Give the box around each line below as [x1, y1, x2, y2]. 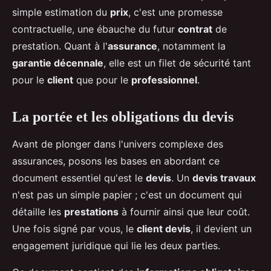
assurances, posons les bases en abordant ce [12, 155, 220, 168]
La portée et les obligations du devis [12, 109, 233, 125]
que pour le [73, 74, 131, 87]
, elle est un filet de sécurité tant [103, 57, 251, 70]
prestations [64, 206, 119, 218]
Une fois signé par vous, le [12, 223, 137, 235]
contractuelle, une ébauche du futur [12, 23, 178, 36]
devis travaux [192, 172, 256, 184]
